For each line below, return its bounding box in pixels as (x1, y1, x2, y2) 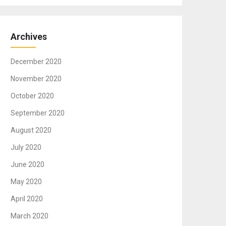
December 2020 (11, 58, 62, 66)
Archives (11, 31, 47, 42)
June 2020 (11, 160, 45, 169)
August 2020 (11, 126, 52, 135)
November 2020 (11, 75, 62, 83)
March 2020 (11, 212, 49, 220)
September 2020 (11, 109, 65, 118)
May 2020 (11, 178, 42, 186)
